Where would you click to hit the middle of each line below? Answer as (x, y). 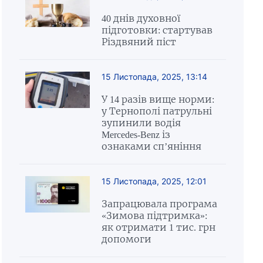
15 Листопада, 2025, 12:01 (154, 181)
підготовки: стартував (157, 30)
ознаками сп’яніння (151, 146)
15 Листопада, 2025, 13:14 (154, 77)
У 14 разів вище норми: (158, 99)
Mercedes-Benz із (136, 134)
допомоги (126, 239)
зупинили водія (141, 123)
